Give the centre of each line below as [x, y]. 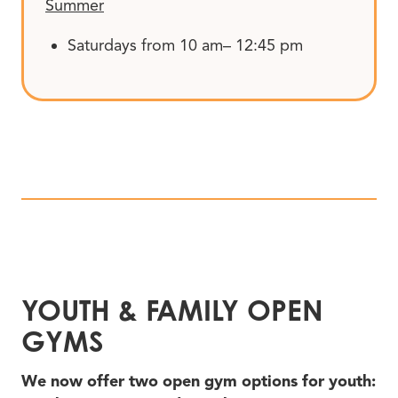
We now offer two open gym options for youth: [199, 381]
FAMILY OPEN [231, 309]
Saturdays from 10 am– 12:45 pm [185, 45]
